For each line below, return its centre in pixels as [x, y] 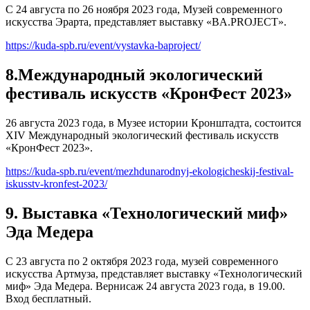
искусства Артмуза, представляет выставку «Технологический [154, 273]
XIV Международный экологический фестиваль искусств [142, 136]
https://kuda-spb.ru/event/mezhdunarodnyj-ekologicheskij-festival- [149, 172]
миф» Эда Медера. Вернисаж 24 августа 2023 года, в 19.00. [145, 286]
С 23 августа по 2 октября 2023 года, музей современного [142, 261]
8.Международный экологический [134, 75]
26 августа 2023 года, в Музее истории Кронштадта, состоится [153, 123]
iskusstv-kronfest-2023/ [56, 184]
